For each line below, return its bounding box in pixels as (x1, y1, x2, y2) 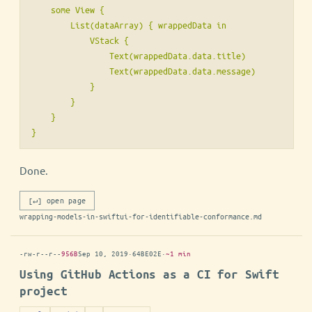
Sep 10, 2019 (78, 248, 128, 259)
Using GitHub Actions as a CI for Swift (19, 267, 279, 281)
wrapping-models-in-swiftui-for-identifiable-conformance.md (19, 211, 262, 222)
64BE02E (132, 248, 162, 259)
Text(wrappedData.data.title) (31, 49, 246, 62)
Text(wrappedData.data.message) (31, 65, 256, 77)
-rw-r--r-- (19, 248, 61, 259)
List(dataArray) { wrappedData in (31, 19, 226, 31)
